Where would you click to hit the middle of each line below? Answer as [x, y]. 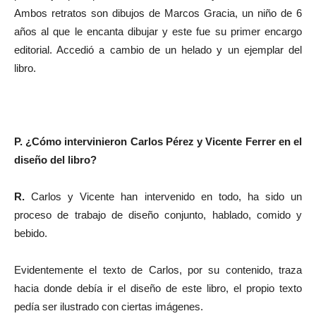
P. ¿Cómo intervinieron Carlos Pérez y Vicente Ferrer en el [158, 141]
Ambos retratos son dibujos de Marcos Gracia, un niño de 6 [158, 13]
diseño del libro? [57, 160]
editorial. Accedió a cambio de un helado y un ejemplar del [158, 50]
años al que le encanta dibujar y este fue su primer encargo [158, 31]
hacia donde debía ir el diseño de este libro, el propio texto [158, 288]
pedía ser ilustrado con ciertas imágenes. [109, 306]
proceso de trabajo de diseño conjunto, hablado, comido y [158, 215]
